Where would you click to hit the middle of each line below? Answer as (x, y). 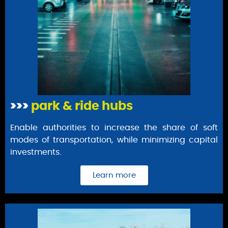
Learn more (114, 175)
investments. (36, 152)
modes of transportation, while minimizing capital (114, 140)
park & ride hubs (81, 106)
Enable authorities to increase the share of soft (114, 127)
